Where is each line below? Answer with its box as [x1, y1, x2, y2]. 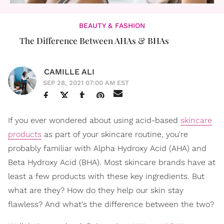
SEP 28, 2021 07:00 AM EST [43, 79, 129, 86]
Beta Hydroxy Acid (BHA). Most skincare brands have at [8, 157, 215, 167]
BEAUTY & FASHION [79, 21, 145, 29]
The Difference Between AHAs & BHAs [19, 35, 169, 46]
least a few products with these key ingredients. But [8, 171, 204, 181]
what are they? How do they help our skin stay [8, 185, 183, 195]
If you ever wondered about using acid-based [8, 115, 180, 125]
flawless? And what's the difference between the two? [8, 199, 214, 209]
